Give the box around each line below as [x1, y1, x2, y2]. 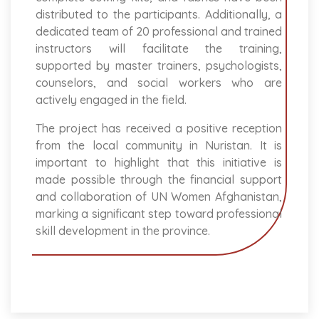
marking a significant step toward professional [36, 206, 282, 221]
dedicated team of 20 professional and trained [36, 24, 282, 39]
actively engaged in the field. [36, 93, 187, 108]
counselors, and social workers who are [36, 75, 282, 90]
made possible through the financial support [36, 172, 282, 187]
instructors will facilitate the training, [36, 41, 282, 56]
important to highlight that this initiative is [36, 155, 282, 170]
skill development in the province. [36, 224, 210, 239]
